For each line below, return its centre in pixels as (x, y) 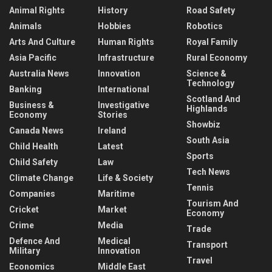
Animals (25, 26)
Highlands (207, 109)
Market (112, 209)
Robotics (205, 26)
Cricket (24, 209)
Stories (113, 115)
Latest (110, 146)
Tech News (208, 172)
